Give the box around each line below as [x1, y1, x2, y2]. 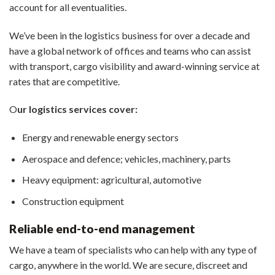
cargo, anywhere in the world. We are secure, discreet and [9, 259, 247, 271]
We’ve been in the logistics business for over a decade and [9, 29, 250, 41]
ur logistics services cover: [17, 103, 137, 115]
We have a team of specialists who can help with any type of [9, 244, 257, 256]
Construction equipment [21, 195, 124, 207]
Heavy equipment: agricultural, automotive [21, 174, 201, 186]
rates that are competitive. [9, 75, 120, 87]
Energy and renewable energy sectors [21, 131, 179, 144]
